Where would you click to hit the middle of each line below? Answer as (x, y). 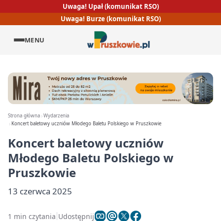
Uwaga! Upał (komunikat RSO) (110, 6)
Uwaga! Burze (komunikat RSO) (110, 19)
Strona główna (24, 116)
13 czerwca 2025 (40, 191)
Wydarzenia (56, 116)
